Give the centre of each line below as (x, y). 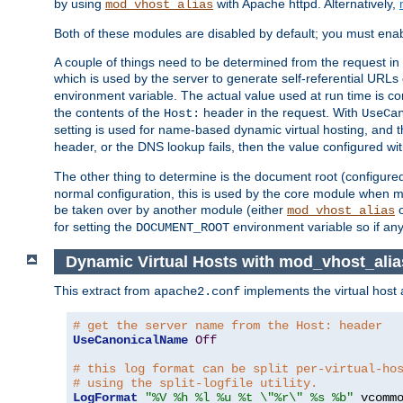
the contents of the (109, 113)
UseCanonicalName (130, 340)
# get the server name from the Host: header (228, 326)
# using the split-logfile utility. (195, 384)
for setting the (95, 227)
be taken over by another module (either (170, 210)
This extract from (104, 291)
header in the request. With (281, 113)
